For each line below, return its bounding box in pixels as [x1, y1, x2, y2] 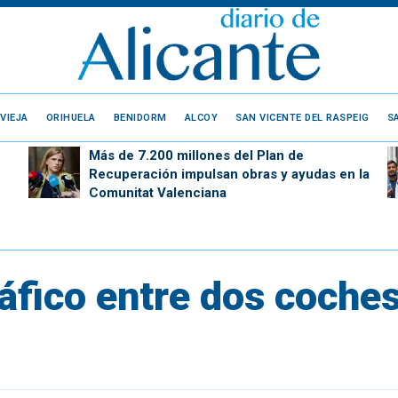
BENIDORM [113, 111, 167, 123]
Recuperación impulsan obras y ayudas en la [88, 166, 370, 182]
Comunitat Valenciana [88, 185, 227, 201]
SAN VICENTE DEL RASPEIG [235, 111, 370, 123]
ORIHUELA [45, 111, 96, 123]
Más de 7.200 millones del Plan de [88, 147, 304, 163]
